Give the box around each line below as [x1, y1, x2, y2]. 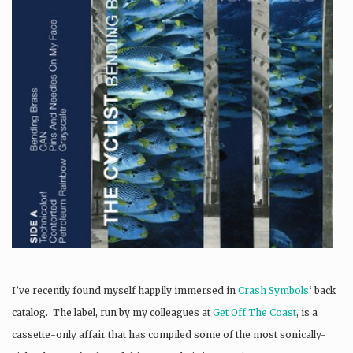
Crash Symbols [238, 284, 309, 296]
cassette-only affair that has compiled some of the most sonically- [12, 328, 326, 340]
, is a [296, 306, 318, 318]
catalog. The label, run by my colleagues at [12, 306, 213, 318]
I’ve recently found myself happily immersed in [12, 284, 238, 296]
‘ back [309, 284, 336, 296]
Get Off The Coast [213, 306, 296, 318]
